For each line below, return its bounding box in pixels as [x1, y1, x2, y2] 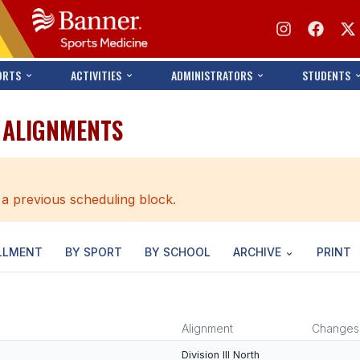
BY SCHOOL [145, 245, 211, 259]
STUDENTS [302, 67, 351, 84]
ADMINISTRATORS [171, 67, 253, 84]
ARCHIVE [233, 245, 281, 259]
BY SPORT [65, 245, 122, 259]
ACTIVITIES [70, 67, 121, 84]
